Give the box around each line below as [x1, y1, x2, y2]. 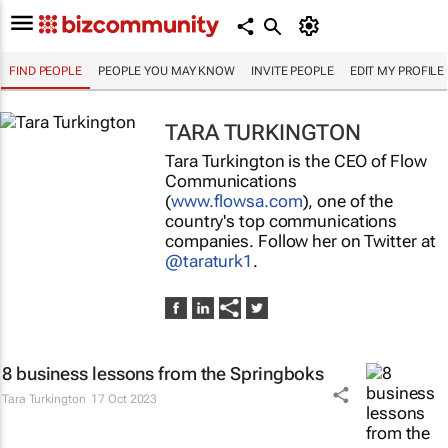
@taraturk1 [165, 251, 254, 271]
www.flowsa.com [170, 191, 303, 211]
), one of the [302, 191, 394, 211]
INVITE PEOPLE [251, 64, 334, 78]
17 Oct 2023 [91, 392, 158, 406]
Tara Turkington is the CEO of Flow [165, 151, 427, 171]
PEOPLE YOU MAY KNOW [97, 64, 236, 78]
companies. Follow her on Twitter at [165, 231, 436, 251]
